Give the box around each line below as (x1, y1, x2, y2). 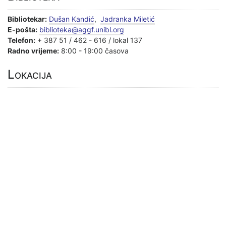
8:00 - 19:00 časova (59, 46, 129, 55)
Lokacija (8, 67, 52, 82)
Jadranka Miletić (100, 14, 155, 23)
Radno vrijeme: (8, 46, 59, 55)
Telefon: (8, 35, 35, 44)
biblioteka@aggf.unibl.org (39, 25, 124, 34)
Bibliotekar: (8, 14, 47, 23)
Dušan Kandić (49, 14, 94, 23)
